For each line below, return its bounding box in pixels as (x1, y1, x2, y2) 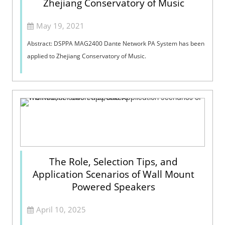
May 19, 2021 (36, 20, 85, 31)
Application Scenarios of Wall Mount (33, 167, 194, 181)
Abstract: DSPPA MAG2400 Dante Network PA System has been (27, 39, 205, 48)
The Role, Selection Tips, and (49, 155, 178, 168)
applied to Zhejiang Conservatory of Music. (27, 51, 147, 60)
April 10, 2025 (36, 204, 86, 214)
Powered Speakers (72, 180, 155, 193)
